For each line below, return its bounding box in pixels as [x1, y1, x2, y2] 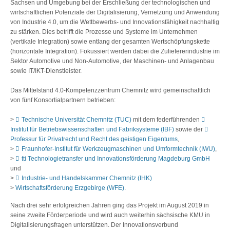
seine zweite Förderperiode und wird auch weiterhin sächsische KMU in [10, 212, 210, 219]
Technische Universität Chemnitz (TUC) [22, 116, 131, 124]
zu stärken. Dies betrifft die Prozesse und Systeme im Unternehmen [10, 28, 198, 36]
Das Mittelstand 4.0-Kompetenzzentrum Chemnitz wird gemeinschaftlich [10, 87, 210, 94]
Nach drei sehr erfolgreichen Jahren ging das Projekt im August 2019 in [10, 202, 209, 209]
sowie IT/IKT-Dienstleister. [10, 67, 82, 75]
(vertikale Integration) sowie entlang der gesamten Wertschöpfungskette [10, 38, 210, 46]
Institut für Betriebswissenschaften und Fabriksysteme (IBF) [10, 126, 174, 133]
